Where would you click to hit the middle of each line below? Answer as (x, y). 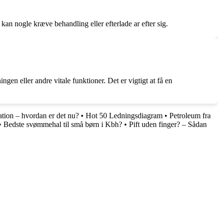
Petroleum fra (190, 116)
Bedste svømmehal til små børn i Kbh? (63, 125)
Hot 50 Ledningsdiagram (124, 116)
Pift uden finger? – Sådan (168, 125)
